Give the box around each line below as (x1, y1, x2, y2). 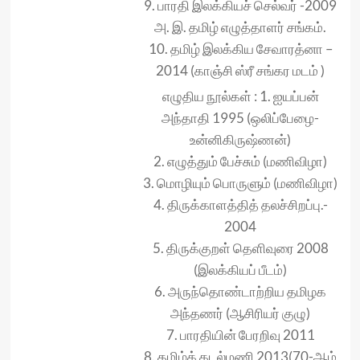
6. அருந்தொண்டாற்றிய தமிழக (154, 283, 326, 301)
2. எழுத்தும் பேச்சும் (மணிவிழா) (153, 153, 327, 170)
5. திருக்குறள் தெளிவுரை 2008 (152, 239, 329, 257)
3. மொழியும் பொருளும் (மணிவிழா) (143, 174, 337, 192)
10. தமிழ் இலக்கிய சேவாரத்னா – (148, 40, 333, 58)
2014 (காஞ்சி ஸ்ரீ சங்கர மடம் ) (156, 62, 325, 80)
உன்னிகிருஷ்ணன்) (190, 131, 291, 149)
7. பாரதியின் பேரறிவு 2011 (166, 326, 315, 344)
